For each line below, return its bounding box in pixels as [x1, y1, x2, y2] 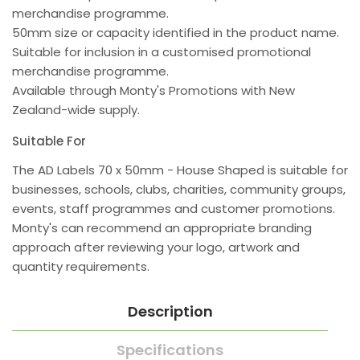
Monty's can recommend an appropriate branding [12, 219, 312, 237]
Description [127, 301, 213, 322]
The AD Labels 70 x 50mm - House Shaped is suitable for [12, 162, 348, 179]
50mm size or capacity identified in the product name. [12, 24, 339, 42]
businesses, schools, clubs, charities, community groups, [12, 181, 346, 198]
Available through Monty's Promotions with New [12, 82, 295, 100]
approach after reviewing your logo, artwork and [12, 239, 300, 256]
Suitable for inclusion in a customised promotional [12, 43, 311, 61]
